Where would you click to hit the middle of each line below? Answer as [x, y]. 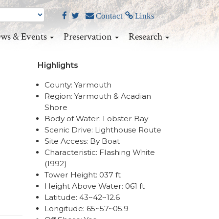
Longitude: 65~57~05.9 [87, 208]
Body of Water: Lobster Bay [96, 119]
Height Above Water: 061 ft [95, 186]
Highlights [58, 65]
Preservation [89, 37]
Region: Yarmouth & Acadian [98, 96]
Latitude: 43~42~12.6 [82, 197]
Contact [108, 16]
